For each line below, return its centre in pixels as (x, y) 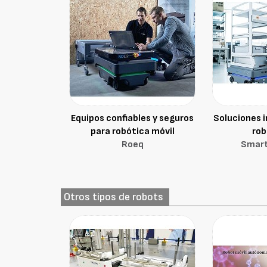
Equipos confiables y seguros (133, 118)
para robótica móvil (132, 131)
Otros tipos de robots (114, 197)
